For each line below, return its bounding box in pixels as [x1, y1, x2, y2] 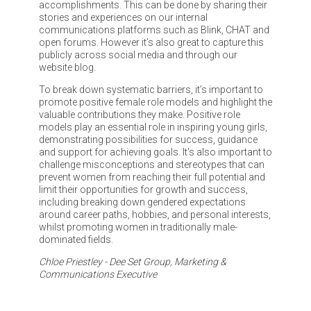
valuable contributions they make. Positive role [38, 108, 240, 120]
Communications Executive [38, 269, 157, 280]
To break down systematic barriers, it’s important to [38, 83, 263, 95]
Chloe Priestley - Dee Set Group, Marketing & [38, 256, 226, 268]
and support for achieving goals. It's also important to [38, 146, 272, 158]
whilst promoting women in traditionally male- [38, 221, 237, 233]
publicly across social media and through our [38, 49, 237, 60]
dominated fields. [38, 233, 113, 245]
